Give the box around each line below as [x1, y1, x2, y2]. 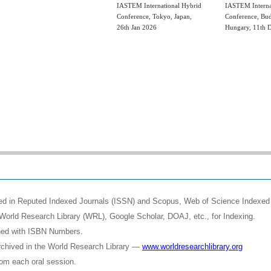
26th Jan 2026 [117, 23, 157, 31]
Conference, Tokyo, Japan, [117, 12, 192, 20]
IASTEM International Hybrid [117, 1, 201, 9]
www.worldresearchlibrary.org [142, 242, 243, 251]
